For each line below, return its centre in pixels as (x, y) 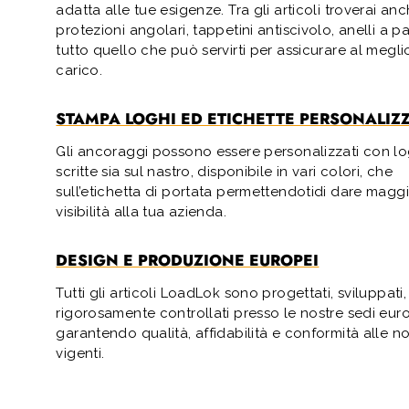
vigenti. (80, 353)
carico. (79, 70)
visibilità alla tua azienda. (141, 212)
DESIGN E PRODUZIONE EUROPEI (188, 260)
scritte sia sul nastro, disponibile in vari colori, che (225, 172)
